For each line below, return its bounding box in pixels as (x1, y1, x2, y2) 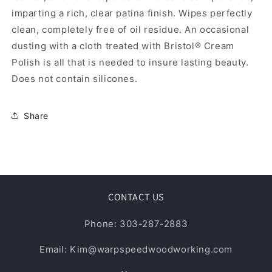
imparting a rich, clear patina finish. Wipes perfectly (12, 7, 253, 19)
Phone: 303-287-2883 (84, 218, 188, 229)
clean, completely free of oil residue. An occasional (12, 24, 250, 35)
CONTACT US (108, 191, 164, 203)
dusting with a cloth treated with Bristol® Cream (12, 40, 234, 52)
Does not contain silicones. (12, 73, 138, 84)
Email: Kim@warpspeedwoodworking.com (39, 243, 233, 255)
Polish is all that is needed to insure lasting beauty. (12, 56, 249, 68)
